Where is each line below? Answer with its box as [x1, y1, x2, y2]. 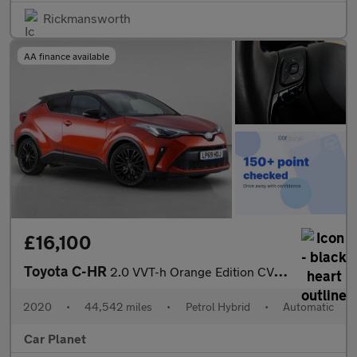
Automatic [282, 299, 334, 313]
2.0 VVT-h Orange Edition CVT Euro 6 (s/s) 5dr [110, 263, 274, 279]
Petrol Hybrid [185, 299, 250, 313]
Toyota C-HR [24, 261, 110, 280]
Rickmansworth [43, 10, 131, 26]
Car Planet [24, 330, 86, 346]
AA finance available [24, 50, 109, 62]
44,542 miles [84, 299, 153, 313]
